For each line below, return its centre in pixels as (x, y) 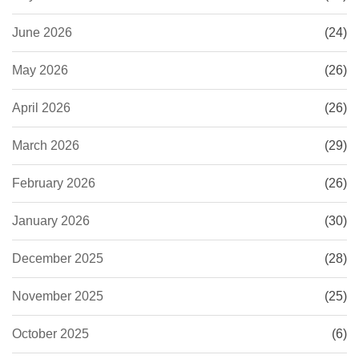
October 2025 (50, 334)
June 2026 (42, 33)
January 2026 (51, 221)
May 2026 (40, 71)
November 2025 (58, 296)
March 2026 (46, 146)
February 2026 (54, 184)
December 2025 (58, 259)
